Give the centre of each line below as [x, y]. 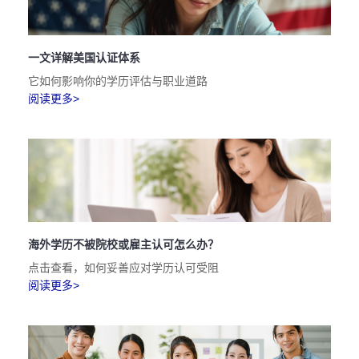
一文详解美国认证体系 [84, 58]
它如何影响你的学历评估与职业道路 [118, 81]
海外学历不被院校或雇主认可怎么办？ [123, 244]
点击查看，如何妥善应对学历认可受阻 [123, 268]
